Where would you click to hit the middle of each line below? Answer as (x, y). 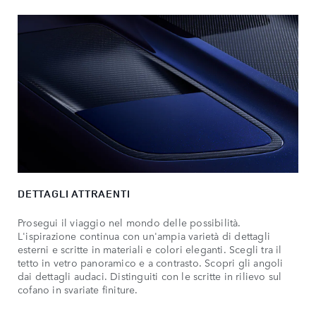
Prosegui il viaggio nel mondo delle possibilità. (129, 222)
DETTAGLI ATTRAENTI (74, 193)
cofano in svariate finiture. (78, 289)
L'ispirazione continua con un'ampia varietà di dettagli (144, 235)
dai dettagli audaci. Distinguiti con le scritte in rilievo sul (150, 275)
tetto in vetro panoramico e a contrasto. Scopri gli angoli (151, 262)
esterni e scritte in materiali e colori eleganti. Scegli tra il (150, 249)
